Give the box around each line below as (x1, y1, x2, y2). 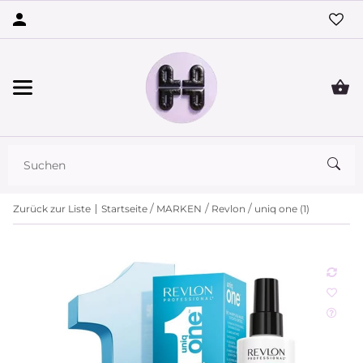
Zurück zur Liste (13, 202, 91, 215)
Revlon (211, 202, 246, 215)
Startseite (101, 202, 147, 215)
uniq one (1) (254, 202, 310, 215)
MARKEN (156, 202, 203, 215)
